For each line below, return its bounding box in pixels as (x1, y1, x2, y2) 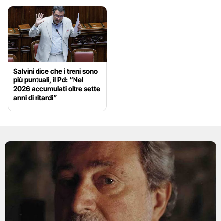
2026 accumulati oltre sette (13, 84, 100, 93)
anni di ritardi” (13, 93, 57, 102)
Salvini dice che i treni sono (13, 67, 98, 75)
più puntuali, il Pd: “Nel (13, 75, 83, 84)
